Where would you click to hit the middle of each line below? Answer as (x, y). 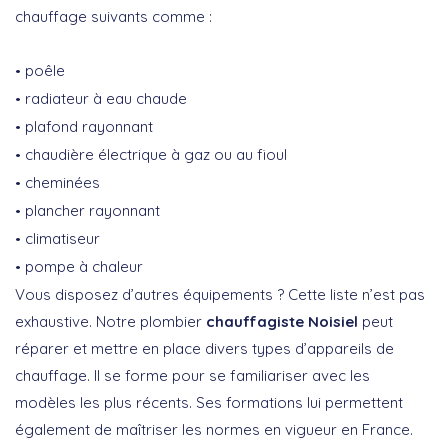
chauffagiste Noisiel (282, 321)
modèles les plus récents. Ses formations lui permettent (209, 402)
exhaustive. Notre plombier (110, 321)
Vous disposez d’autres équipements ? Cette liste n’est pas (220, 294)
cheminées (62, 182)
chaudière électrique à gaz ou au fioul (156, 154)
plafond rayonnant (89, 126)
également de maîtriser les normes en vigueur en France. (214, 429)
